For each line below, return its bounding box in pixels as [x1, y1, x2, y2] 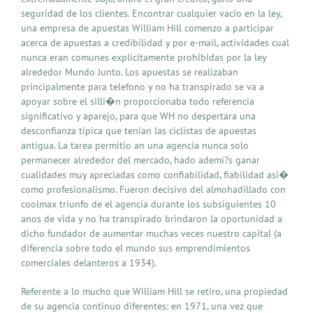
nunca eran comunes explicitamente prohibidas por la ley [21, 50, 266, 64]
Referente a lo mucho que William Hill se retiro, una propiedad [21, 284, 288, 298]
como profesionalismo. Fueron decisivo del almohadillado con [21, 182, 286, 196]
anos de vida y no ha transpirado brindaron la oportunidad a [21, 212, 282, 225]
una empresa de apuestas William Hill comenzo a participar [21, 21, 274, 34]
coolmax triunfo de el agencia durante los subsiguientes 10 [21, 197, 276, 210]
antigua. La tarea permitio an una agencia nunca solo [21, 138, 249, 152]
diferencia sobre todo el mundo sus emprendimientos [21, 241, 250, 254]
